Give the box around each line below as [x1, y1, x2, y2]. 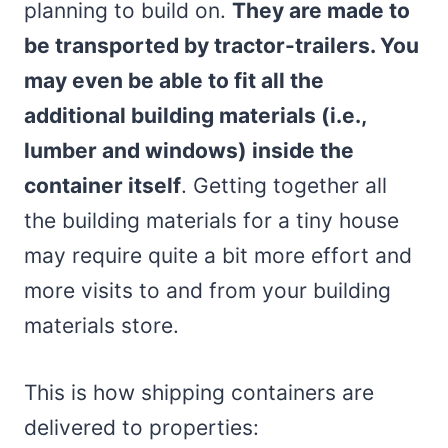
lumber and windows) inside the [24, 137, 354, 163]
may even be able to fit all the [24, 67, 324, 93]
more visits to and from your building [24, 277, 391, 303]
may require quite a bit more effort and [24, 242, 412, 268]
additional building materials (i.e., [24, 102, 366, 128]
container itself [24, 172, 181, 198]
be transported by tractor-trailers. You [24, 32, 419, 58]
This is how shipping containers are [24, 379, 374, 405]
